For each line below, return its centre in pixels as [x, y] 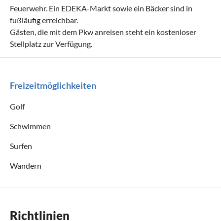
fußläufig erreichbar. [44, 20]
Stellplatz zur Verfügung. [51, 43]
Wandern [26, 165]
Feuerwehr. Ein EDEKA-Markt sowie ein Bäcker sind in [101, 8]
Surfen [21, 146]
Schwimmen [30, 126]
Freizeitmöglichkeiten [53, 85]
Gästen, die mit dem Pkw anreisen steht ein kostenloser [103, 32]
